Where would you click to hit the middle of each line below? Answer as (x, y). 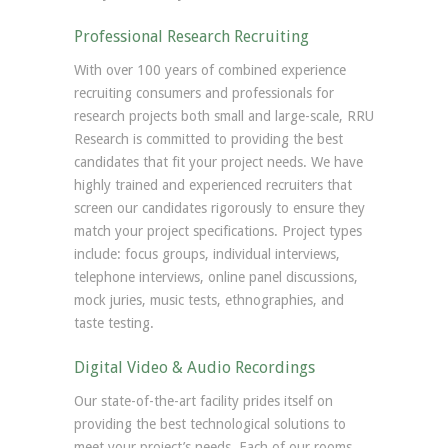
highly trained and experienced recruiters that (213, 185)
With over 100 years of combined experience (210, 70)
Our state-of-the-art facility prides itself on (203, 401)
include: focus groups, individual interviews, (207, 254)
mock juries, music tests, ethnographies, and (209, 300)
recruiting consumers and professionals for (204, 93)
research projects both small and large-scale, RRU (224, 116)
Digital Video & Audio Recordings (194, 367)
